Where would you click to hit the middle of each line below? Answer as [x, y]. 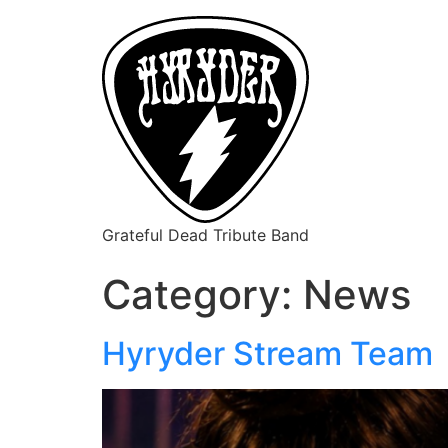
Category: [202, 294]
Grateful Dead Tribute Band [205, 235]
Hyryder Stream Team [267, 353]
